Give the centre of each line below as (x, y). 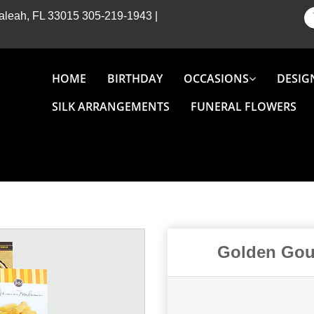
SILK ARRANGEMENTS (111, 106)
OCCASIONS (216, 78)
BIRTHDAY (135, 78)
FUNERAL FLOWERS (244, 106)
